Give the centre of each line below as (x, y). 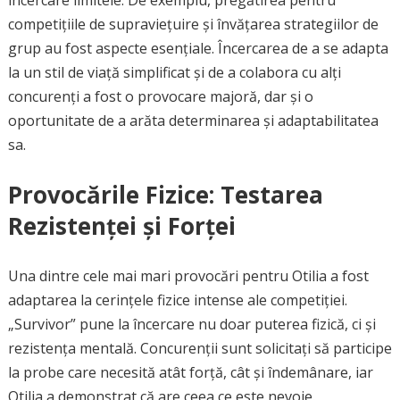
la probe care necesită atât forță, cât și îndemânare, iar (190, 372)
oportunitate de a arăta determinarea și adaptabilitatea (193, 121)
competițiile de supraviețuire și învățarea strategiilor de (193, 24)
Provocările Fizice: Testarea (165, 195)
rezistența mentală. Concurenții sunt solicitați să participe (200, 348)
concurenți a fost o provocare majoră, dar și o (160, 96)
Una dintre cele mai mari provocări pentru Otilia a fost (188, 276)
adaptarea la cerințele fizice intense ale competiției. (177, 300)
